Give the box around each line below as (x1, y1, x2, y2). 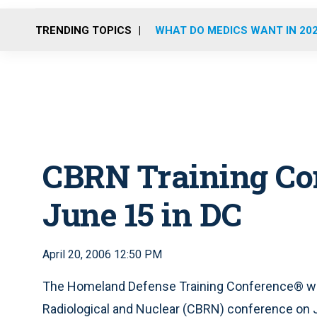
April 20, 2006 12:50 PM (42, 248, 162, 261)
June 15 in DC (42, 193, 242, 235)
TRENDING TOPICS (35, 23, 132, 37)
